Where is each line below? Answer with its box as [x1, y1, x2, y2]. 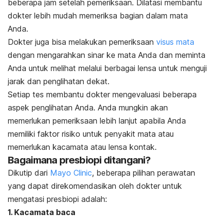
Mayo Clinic [50, 167, 92, 178]
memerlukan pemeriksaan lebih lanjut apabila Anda [8, 115, 186, 126]
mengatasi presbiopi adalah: [8, 194, 107, 204]
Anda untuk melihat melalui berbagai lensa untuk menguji [8, 63, 207, 73]
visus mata [156, 36, 194, 47]
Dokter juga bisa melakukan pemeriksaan [8, 36, 156, 47]
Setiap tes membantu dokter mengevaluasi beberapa [8, 89, 197, 99]
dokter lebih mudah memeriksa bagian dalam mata [8, 10, 188, 20]
